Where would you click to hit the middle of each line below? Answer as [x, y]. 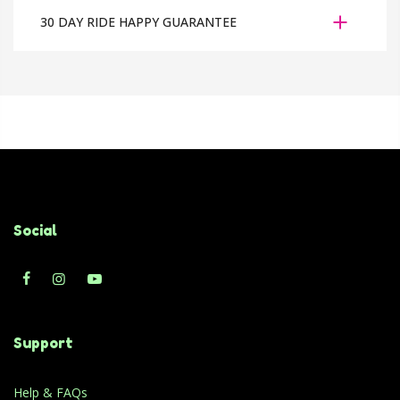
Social [35, 231]
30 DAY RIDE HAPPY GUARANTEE [138, 22]
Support [43, 343]
